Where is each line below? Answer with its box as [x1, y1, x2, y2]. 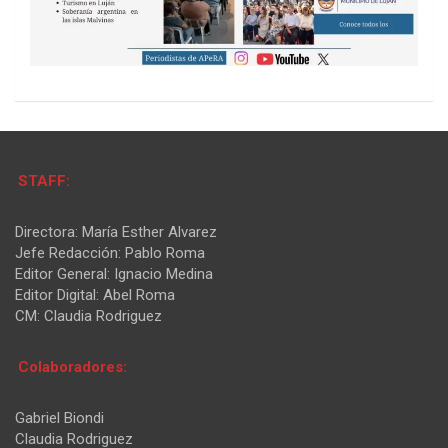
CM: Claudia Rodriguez [15, 306, 162, 325]
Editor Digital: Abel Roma [15, 285, 175, 304]
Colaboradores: [18, 357, 127, 376]
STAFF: [18, 171, 70, 190]
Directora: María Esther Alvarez [15, 222, 217, 241]
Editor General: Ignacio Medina [15, 264, 213, 283]
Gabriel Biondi [15, 408, 104, 427]
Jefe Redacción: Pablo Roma [15, 243, 205, 262]
